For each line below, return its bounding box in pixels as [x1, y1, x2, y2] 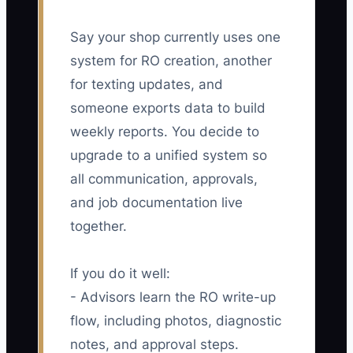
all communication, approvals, [70, 171, 258, 188]
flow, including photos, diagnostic [70, 313, 281, 329]
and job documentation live [70, 195, 243, 211]
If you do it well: [70, 266, 170, 282]
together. [70, 218, 127, 235]
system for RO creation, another [70, 53, 272, 69]
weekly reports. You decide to [70, 124, 259, 140]
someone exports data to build [70, 100, 266, 117]
